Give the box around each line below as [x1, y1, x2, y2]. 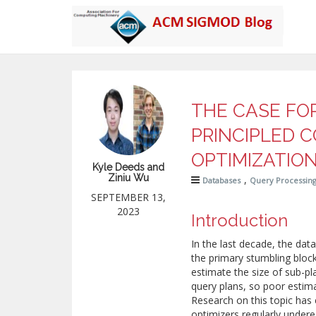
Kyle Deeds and [92, 162, 164, 173]
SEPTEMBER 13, [91, 190, 166, 204]
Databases [202, 175, 241, 186]
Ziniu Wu [108, 172, 149, 183]
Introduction [191, 210, 288, 231]
